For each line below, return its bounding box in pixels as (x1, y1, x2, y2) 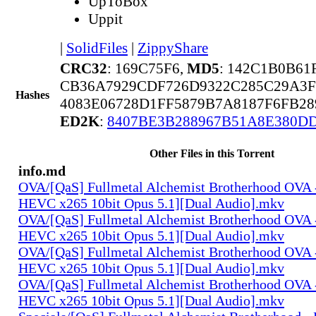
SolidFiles (66, 39, 128, 56)
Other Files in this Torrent (149, 147, 274, 159)
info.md (18, 162, 66, 178)
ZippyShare (138, 39, 208, 56)
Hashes (16, 88, 49, 101)
